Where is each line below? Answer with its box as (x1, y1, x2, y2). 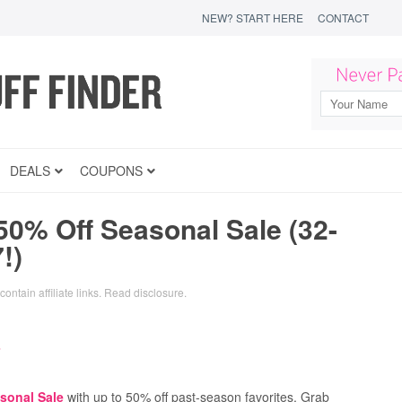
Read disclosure (104, 284, 184, 300)
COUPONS (80, 162, 143, 179)
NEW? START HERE (202, 10, 303, 25)
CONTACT (318, 10, 369, 25)
